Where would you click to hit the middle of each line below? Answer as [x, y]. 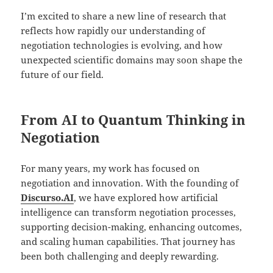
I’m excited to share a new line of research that [124, 16]
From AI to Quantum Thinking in [133, 120]
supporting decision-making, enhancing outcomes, [132, 227]
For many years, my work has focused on [111, 168]
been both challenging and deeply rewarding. [120, 256]
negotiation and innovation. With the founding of [130, 183]
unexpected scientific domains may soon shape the [132, 60]
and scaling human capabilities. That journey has [128, 242]
